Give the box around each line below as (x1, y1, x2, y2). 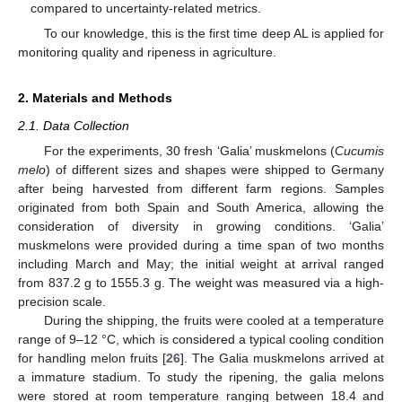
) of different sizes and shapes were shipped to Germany (46, 162, 384, 177)
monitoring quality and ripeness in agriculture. (18, 45, 276, 60)
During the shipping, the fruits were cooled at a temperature (43, 312, 384, 328)
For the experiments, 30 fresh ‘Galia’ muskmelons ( (43, 143, 335, 158)
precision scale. (18, 293, 106, 309)
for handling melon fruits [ (18, 350, 166, 365)
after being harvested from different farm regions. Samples (18, 180, 384, 196)
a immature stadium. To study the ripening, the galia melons (18, 369, 384, 384)
